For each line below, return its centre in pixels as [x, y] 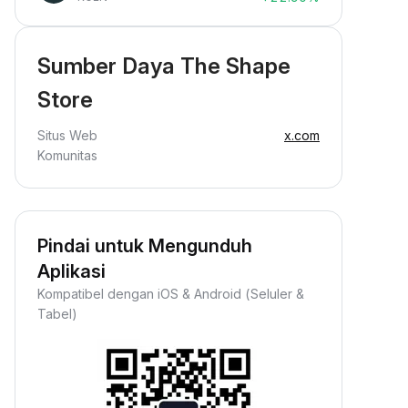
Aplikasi [71, 271]
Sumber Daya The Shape [164, 66]
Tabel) [57, 314]
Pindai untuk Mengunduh [145, 246]
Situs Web [67, 135]
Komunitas [67, 155]
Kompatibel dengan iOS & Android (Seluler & [171, 294]
